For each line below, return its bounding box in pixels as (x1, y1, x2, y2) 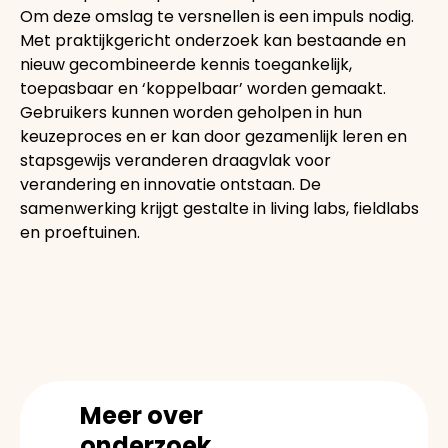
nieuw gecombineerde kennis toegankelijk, (20, 52, 352, 76)
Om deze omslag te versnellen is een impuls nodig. (20, 4, 414, 28)
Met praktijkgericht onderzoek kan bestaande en (20, 28, 406, 52)
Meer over (80, 398, 203, 432)
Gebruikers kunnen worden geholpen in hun (20, 100, 362, 124)
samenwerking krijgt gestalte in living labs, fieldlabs (20, 196, 419, 220)
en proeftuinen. (20, 220, 140, 244)
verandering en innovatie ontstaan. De (20, 172, 321, 196)
